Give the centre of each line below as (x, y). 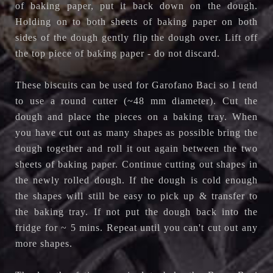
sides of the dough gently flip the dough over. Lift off (136, 37)
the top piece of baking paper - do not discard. (119, 53)
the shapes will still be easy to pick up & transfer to (136, 196)
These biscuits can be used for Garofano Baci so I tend (136, 85)
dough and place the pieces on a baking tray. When (136, 116)
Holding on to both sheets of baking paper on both (136, 21)
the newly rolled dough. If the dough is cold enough (136, 180)
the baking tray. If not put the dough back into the (136, 211)
